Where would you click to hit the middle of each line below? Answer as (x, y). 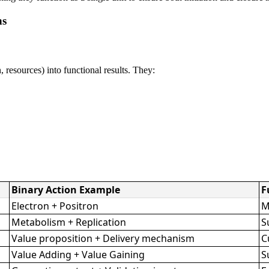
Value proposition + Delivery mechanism (103, 238)
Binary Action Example (66, 189)
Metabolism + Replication (69, 222)
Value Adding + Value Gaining (78, 254)
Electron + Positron (55, 206)
